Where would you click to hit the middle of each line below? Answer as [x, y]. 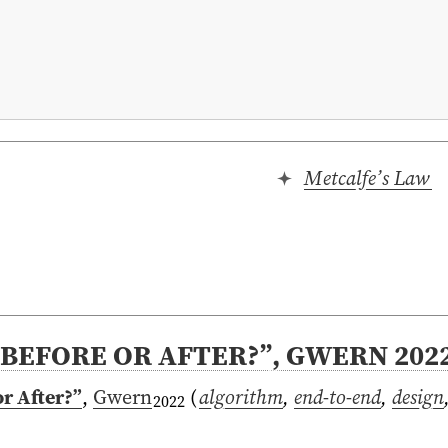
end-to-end [338, 396]
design [418, 396]
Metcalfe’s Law [367, 177]
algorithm [241, 396]
